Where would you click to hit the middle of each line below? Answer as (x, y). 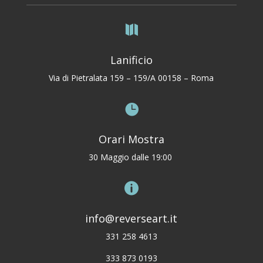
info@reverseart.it (131, 219)
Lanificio (131, 60)
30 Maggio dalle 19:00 (131, 157)
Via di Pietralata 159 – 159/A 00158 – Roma (131, 78)
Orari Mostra (131, 139)
